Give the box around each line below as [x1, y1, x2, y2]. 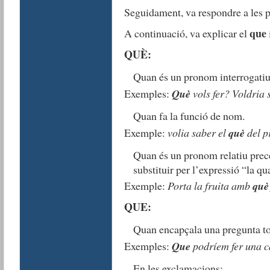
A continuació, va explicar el [124, 25, 250, 40]
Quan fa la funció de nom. [133, 108, 245, 123]
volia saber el [167, 125, 228, 140]
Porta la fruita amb [167, 178, 253, 193]
